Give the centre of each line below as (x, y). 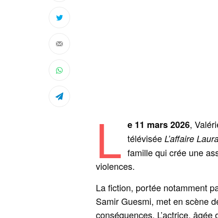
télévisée (146, 138)
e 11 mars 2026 (158, 125)
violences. (115, 166)
